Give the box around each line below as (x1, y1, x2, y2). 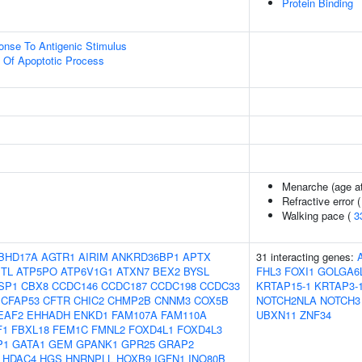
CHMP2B (107, 293, 151, 308)
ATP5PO (16, 263, 57, 279)
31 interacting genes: (256, 249, 357, 264)
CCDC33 (200, 278, 240, 293)
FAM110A (161, 307, 207, 322)
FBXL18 (11, 322, 49, 337)
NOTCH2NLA (256, 293, 317, 308)
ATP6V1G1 (61, 263, 113, 279)
